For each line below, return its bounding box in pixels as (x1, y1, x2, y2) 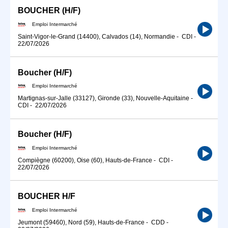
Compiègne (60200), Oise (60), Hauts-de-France (18, 157, 152, 164)
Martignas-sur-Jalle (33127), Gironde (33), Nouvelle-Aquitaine (18, 95, 189, 102)
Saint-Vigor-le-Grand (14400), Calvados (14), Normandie (18, 33, 175, 40)
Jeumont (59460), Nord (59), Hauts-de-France (18, 218, 145, 226)
